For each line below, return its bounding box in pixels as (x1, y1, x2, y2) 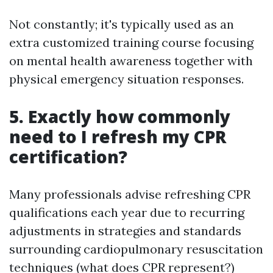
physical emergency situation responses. (9, 71, 244, 87)
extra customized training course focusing (9, 35, 253, 50)
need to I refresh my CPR (9, 125, 227, 148)
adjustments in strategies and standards (9, 223, 241, 238)
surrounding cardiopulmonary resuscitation (9, 241, 263, 257)
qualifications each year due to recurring (9, 205, 244, 220)
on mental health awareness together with (9, 53, 253, 68)
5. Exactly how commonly (9, 105, 230, 128)
